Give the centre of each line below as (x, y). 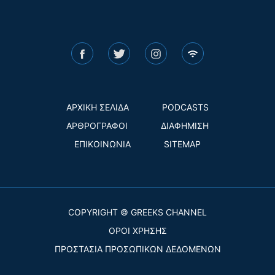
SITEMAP (182, 144)
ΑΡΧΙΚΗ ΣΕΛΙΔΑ (98, 107)
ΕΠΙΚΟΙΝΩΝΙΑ (103, 144)
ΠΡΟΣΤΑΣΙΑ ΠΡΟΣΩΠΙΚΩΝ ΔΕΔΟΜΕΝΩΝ (137, 249)
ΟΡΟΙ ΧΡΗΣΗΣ (137, 231)
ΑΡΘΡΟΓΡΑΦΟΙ (97, 126)
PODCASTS (185, 107)
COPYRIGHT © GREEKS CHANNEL (137, 212)
